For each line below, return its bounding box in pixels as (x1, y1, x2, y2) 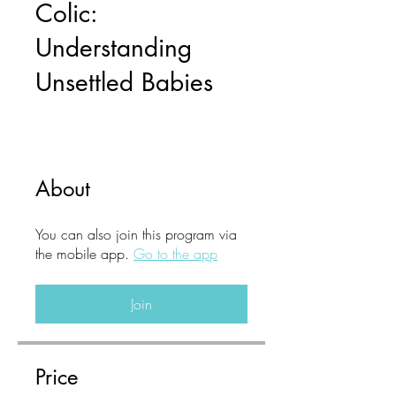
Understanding (35, 32, 192, 64)
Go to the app (133, 244, 217, 263)
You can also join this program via (35, 225, 237, 244)
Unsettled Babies (35, 66, 213, 98)
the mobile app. (35, 244, 129, 263)
